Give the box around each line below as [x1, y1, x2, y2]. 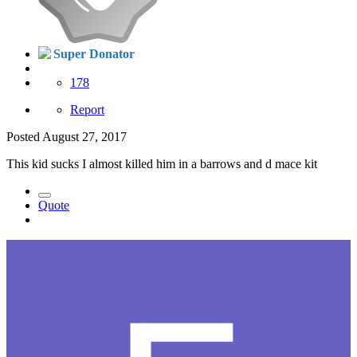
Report [70, 103, 104, 117]
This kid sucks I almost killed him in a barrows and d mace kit [6, 157, 320, 171]
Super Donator [53, 47, 135, 61]
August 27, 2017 [42, 130, 127, 144]
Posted [6, 130, 42, 144]
